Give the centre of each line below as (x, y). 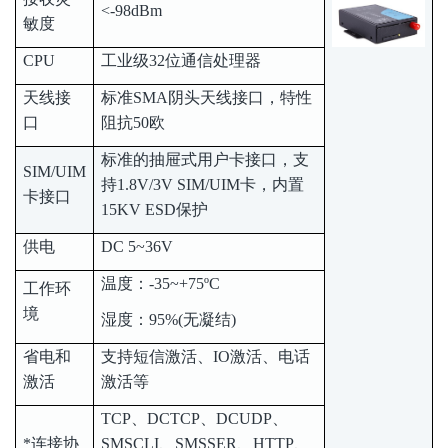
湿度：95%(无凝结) (168, 319)
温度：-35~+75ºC (160, 283)
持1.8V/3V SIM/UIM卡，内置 (202, 184)
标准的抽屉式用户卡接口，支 (205, 159)
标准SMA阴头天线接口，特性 (206, 97)
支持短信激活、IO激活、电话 (205, 356)
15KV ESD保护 (154, 209)
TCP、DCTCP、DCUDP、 (194, 418)
